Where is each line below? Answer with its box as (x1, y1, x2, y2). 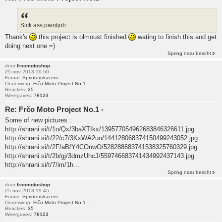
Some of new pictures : (5, 116, 71, 124)
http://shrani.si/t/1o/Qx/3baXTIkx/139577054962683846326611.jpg (5, 125, 194, 133)
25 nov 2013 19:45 (5, 188, 49, 194)
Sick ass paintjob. (20, 21, 67, 29)
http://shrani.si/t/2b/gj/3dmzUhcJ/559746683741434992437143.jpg (5, 152, 194, 160)
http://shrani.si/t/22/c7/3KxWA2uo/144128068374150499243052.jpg (5, 134, 198, 142)
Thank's (5, 33, 29, 41)
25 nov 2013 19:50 (5, 68, 49, 74)
